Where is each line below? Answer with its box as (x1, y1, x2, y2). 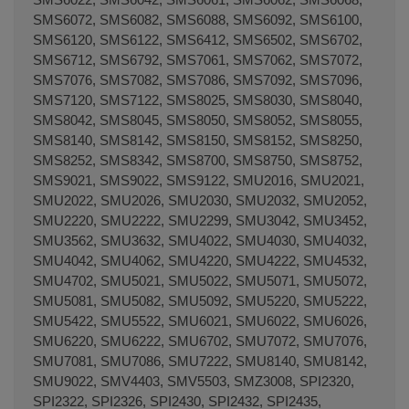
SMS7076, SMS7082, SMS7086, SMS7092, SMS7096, (33, 71, 362, 88)
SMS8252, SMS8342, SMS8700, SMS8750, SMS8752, (33, 152, 362, 168)
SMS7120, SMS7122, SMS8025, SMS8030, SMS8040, (33, 91, 362, 108)
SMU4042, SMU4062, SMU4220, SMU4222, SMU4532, (33, 252, 367, 268)
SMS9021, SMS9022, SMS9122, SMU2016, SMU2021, (33, 172, 364, 188)
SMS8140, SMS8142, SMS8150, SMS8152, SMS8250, (33, 131, 362, 148)
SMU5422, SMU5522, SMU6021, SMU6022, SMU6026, (33, 312, 367, 329)
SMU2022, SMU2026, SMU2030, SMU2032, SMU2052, (33, 192, 367, 208)
